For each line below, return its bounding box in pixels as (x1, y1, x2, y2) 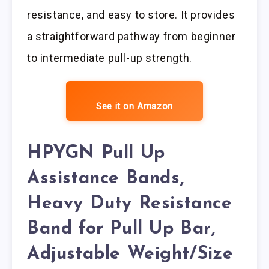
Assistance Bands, (27, 169, 184, 189)
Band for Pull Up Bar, (27, 220, 216, 239)
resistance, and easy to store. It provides (27, 8, 235, 22)
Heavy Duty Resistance (27, 195, 232, 214)
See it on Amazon (96, 101, 173, 112)
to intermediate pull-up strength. (27, 52, 192, 65)
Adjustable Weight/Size (27, 245, 234, 264)
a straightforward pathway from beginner (27, 30, 236, 43)
